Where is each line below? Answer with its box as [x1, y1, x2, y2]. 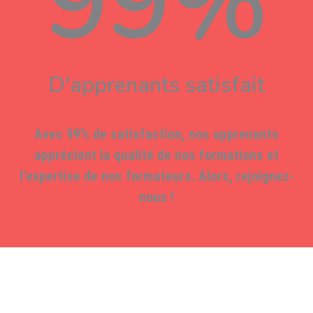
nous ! [139, 188, 174, 205]
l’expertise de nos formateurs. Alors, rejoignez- [19, 167, 294, 184]
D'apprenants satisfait [48, 70, 265, 100]
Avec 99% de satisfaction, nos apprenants [34, 125, 279, 143]
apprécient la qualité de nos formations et [34, 146, 279, 163]
